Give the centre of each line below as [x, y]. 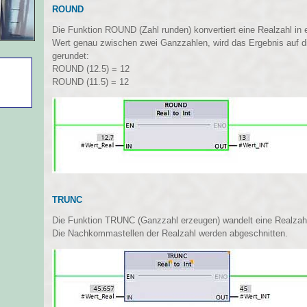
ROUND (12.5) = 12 [91, 69]
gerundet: [71, 56]
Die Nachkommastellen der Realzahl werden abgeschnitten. [170, 234]
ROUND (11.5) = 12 [90, 82]
